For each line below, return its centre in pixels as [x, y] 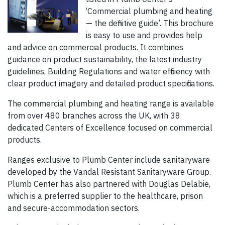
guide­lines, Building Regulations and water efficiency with [109, 72]
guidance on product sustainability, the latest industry [105, 60]
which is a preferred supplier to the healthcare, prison [105, 196]
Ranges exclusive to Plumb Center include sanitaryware [109, 160]
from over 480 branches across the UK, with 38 [94, 116]
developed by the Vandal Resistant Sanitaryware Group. [109, 172]
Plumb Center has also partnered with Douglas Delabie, [109, 184]
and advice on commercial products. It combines [95, 47]
